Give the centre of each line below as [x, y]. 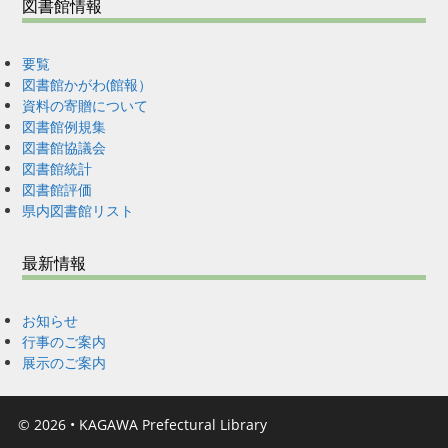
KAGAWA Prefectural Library [173, 424]
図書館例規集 [64, 127]
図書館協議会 [64, 148]
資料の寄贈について [85, 106]
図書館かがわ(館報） [87, 85]
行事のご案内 [64, 342]
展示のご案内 [64, 363]
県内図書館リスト [78, 211]
